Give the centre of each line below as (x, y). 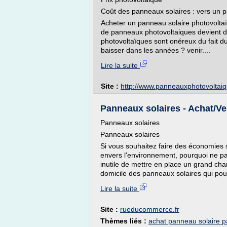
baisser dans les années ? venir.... (156, 50)
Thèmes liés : (124, 221)
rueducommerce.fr (150, 209)
